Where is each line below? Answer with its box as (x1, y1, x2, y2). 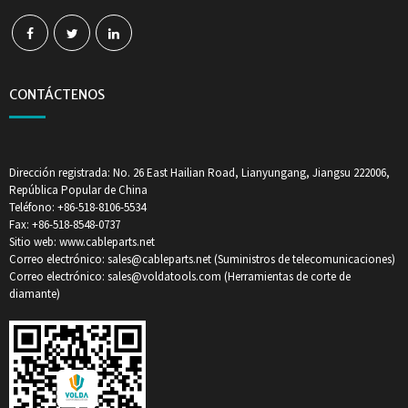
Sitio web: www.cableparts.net (9, 234, 155, 250)
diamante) (9, 286, 60, 302)
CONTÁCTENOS (9, 87, 105, 104)
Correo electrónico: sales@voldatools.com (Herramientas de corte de (9, 269, 351, 285)
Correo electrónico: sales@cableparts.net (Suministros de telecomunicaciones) (9, 251, 395, 268)
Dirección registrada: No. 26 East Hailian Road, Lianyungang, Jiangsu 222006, (9, 165, 390, 181)
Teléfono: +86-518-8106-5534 (9, 199, 146, 216)
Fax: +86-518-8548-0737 (9, 217, 120, 233)
